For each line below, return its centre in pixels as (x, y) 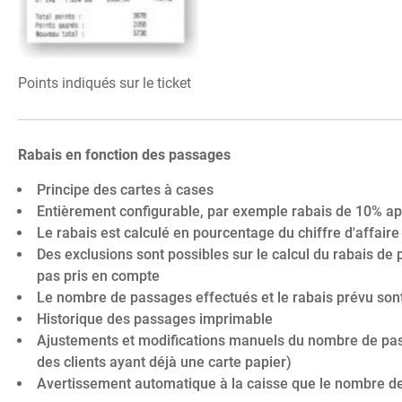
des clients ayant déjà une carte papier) (164, 363)
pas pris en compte (98, 276)
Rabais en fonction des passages (124, 155)
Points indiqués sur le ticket (105, 83)
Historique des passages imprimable (154, 319)
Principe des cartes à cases (125, 190)
